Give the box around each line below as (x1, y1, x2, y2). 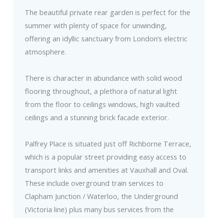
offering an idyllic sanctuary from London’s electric (24, 34, 187, 44)
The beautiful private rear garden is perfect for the (24, 7, 190, 18)
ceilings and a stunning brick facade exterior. (24, 112, 169, 123)
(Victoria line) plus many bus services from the (24, 204, 174, 215)
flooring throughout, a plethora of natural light (24, 86, 177, 96)
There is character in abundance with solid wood (24, 73, 182, 83)
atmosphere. (24, 47, 66, 57)
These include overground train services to (24, 178, 163, 188)
